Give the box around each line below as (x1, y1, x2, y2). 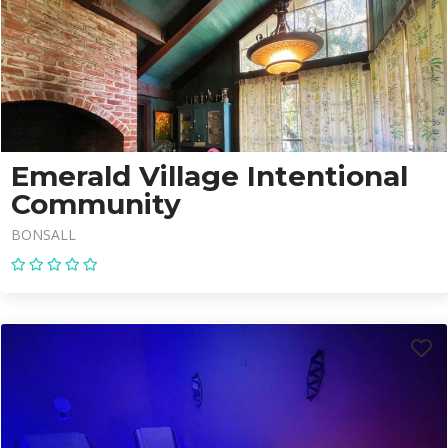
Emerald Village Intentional (11, 159, 408, 193)
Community (11, 187, 181, 221)
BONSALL (11, 225, 76, 244)
